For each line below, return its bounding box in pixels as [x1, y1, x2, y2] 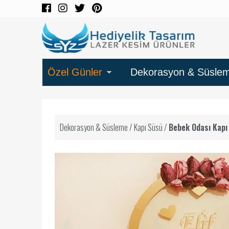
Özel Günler [48, 66, 102, 78]
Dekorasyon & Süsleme [60, 121, 128, 134]
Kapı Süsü [134, 121, 163, 134]
